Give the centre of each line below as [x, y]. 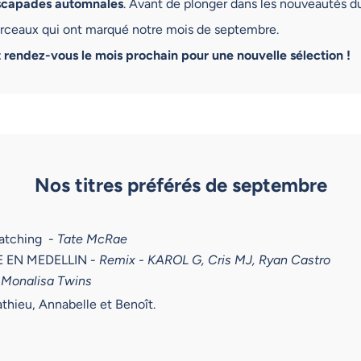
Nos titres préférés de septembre [180, 185]
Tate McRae [92, 239]
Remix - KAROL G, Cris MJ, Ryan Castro [215, 260]
